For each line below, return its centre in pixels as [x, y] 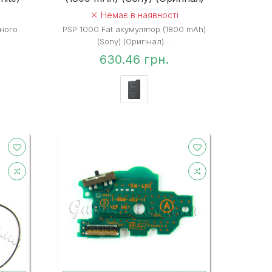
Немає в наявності [139, 15]
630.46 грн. [134, 59]
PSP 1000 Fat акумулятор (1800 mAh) [134, 29]
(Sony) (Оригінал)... [134, 41]
